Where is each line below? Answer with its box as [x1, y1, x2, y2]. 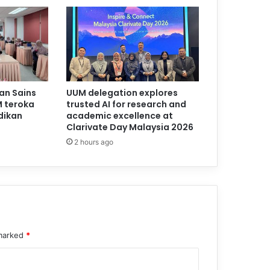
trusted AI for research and [66, 98, 186, 111]
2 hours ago [74, 137, 113, 147]
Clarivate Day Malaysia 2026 [66, 121, 193, 134]
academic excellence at [66, 110, 173, 122]
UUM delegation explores [66, 87, 178, 99]
